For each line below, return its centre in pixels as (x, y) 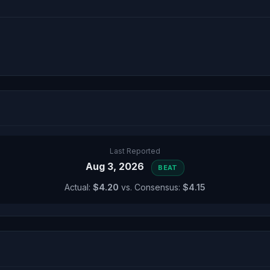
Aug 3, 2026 (116, 166)
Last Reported (135, 151)
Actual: (79, 187)
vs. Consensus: (151, 187)
